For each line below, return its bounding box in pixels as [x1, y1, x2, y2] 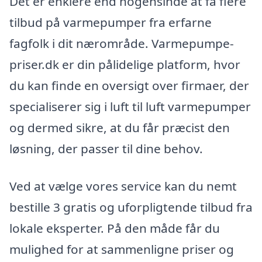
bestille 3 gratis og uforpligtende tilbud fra [9, 198, 253, 215]
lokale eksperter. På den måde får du [9, 219, 220, 236]
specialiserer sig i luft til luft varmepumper [9, 98, 251, 115]
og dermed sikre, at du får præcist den [9, 119, 230, 136]
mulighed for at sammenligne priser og [9, 240, 234, 257]
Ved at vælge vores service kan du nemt [9, 177, 237, 194]
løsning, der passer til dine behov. [9, 140, 203, 157]
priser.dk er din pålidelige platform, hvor [9, 56, 240, 73]
